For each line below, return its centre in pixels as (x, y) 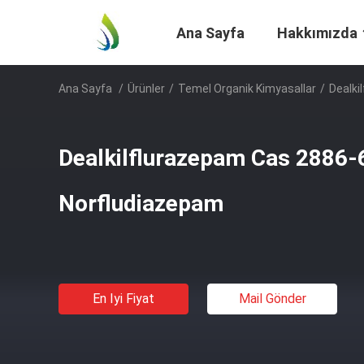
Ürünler (146, 89)
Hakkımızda (317, 33)
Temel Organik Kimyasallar (247, 89)
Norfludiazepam (141, 204)
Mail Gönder (272, 299)
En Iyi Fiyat (123, 299)
